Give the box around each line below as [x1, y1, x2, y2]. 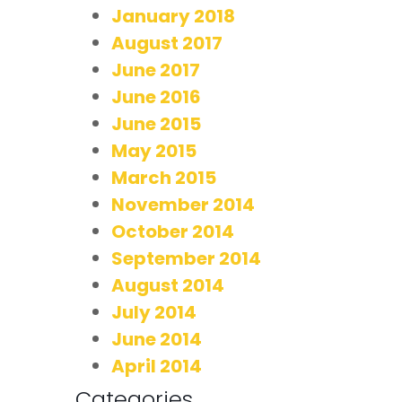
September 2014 [111, 245, 261, 271]
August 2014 [111, 272, 224, 298]
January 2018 [111, 3, 235, 29]
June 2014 [111, 326, 202, 352]
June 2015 [111, 110, 201, 136]
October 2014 [111, 218, 234, 244]
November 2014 [111, 191, 255, 217]
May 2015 [111, 137, 197, 163]
